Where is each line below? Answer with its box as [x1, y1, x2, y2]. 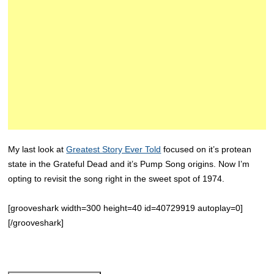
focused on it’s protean [161, 144, 252, 154]
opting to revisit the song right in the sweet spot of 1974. [8, 174, 225, 183]
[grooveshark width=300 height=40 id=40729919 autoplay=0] [8, 203, 243, 213]
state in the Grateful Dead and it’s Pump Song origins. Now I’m [8, 159, 250, 169]
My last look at [8, 144, 67, 154]
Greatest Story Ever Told [66, 144, 161, 154]
